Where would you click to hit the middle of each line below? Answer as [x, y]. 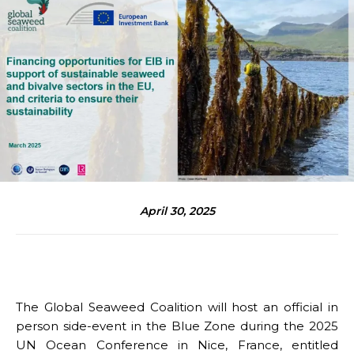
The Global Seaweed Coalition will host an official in [177, 307]
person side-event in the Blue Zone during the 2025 [177, 326]
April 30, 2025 [177, 211]
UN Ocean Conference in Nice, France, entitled [177, 345]
